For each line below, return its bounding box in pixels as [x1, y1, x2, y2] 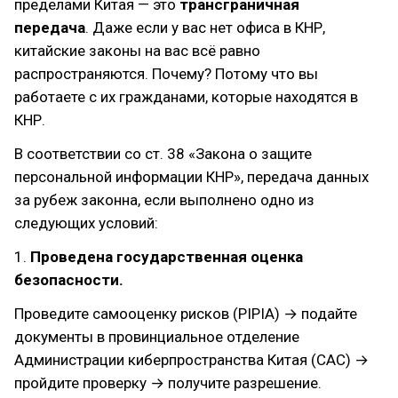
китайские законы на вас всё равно [14, 42, 260, 60]
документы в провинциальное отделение [14, 328, 299, 346]
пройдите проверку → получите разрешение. [14, 374, 322, 392]
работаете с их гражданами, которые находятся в [14, 88, 358, 106]
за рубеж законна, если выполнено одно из [14, 191, 314, 209]
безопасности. [14, 271, 123, 289]
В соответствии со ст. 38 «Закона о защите [14, 145, 312, 163]
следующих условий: [14, 214, 158, 232]
